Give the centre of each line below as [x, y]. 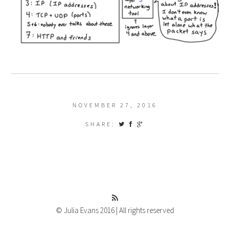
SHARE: [102, 124]
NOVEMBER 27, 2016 [115, 105]
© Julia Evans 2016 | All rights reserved [115, 210]
